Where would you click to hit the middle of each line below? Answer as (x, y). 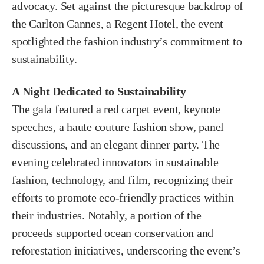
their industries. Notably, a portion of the (107, 215)
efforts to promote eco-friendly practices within (123, 197)
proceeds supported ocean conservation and (113, 232)
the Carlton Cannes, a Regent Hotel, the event (118, 23)
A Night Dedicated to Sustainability (99, 91)
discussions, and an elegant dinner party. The (116, 144)
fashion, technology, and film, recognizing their (123, 179)
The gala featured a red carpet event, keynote (116, 109)
